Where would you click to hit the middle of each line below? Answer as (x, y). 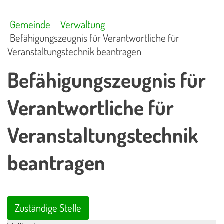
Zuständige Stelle (48, 208)
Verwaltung (82, 24)
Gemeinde (30, 24)
